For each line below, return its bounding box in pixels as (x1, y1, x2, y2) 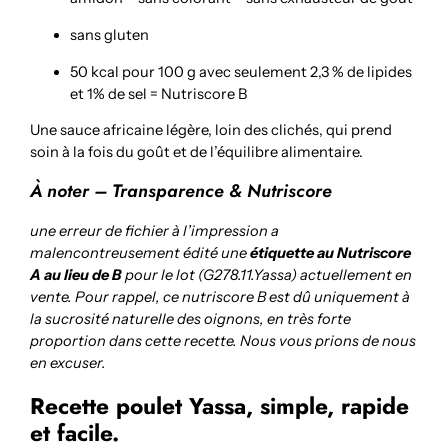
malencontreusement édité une (30, 244, 251, 263)
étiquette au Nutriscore (250, 244, 412, 263)
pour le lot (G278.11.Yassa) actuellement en (122, 266, 413, 285)
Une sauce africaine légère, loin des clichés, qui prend (30, 121, 393, 140)
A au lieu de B (30, 266, 123, 285)
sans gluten (70, 26, 150, 45)
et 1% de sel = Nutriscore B (70, 84, 248, 103)
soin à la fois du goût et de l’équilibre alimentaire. (30, 143, 364, 162)
